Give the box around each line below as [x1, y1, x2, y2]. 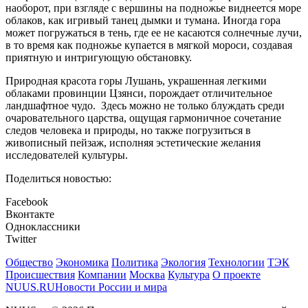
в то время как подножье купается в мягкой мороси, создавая [5, 39, 292, 52]
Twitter [5, 233, 36, 245]
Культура [168, 269, 210, 281]
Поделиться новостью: [5, 173, 111, 185]
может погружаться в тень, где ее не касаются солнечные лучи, [5, 27, 302, 39]
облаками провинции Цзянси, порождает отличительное [5, 87, 272, 100]
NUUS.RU [5, 281, 55, 294]
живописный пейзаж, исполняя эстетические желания [5, 137, 261, 149]
